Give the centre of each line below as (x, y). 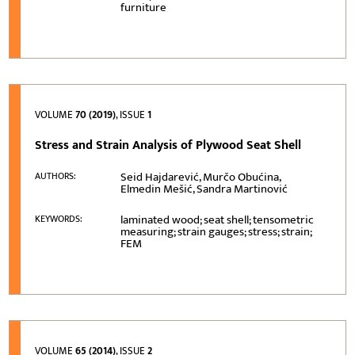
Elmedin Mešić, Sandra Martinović (204, 189)
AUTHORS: (56, 176)
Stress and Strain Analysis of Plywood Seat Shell (168, 145)
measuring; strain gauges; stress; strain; (216, 231)
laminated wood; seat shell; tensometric (218, 219)
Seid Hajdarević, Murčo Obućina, (201, 177)
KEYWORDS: (59, 218)
